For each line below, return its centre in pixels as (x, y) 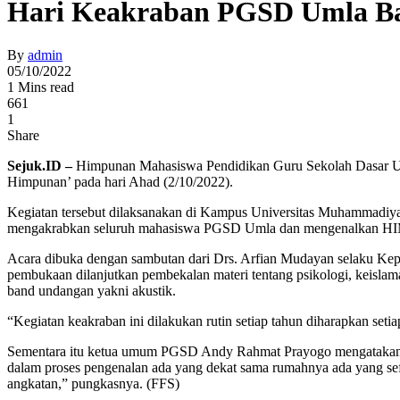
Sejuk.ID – (42, 166)
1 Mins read (41, 87)
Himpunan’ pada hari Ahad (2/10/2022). (120, 182)
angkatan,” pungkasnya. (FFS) (93, 384)
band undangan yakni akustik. (92, 291)
